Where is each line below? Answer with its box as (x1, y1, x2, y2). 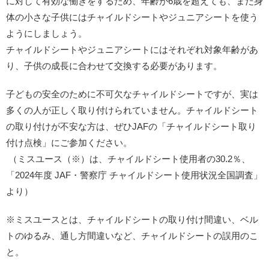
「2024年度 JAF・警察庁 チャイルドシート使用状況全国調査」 (6, 170, 262, 181)
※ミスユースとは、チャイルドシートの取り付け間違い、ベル (6, 214, 258, 225)
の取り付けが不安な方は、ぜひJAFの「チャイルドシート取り (6, 121, 256, 132)
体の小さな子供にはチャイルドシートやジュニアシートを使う (6, 12, 258, 23)
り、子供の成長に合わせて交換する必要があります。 (6, 61, 222, 71)
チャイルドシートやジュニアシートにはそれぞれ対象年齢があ (6, 44, 258, 55)
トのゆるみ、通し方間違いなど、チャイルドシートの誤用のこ (6, 231, 258, 241)
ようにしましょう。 (6, 28, 87, 39)
